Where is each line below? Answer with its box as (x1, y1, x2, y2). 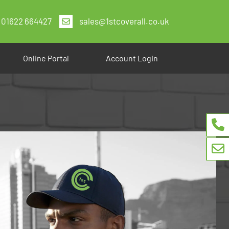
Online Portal (22, 53, 69, 63)
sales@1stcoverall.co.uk (79, 16, 169, 27)
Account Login (105, 53, 158, 63)
